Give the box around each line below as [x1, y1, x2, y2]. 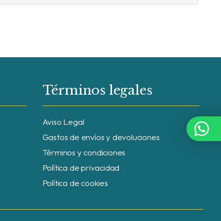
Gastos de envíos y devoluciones [42, 132, 160, 143]
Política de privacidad [42, 162, 120, 173]
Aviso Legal [42, 116, 84, 127]
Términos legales [42, 82, 152, 99]
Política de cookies [42, 178, 108, 188]
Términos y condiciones [42, 147, 126, 158]
